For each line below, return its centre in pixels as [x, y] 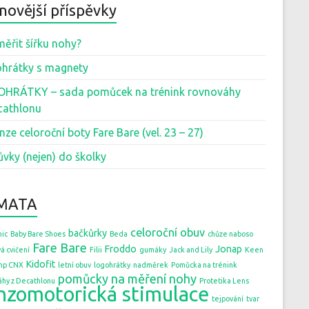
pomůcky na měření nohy [127, 279]
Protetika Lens [224, 281]
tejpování [228, 299]
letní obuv [74, 265]
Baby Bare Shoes [38, 234]
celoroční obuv [168, 233]
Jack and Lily [191, 250]
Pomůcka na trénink [204, 265]
